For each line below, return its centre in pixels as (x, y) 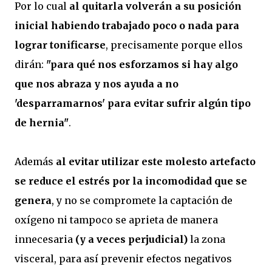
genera (33, 200)
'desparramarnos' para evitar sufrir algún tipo (133, 103)
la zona (206, 239)
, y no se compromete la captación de (142, 200)
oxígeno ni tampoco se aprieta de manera (116, 219)
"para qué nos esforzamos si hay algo (142, 64)
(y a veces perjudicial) (131, 239)
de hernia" (42, 122)
